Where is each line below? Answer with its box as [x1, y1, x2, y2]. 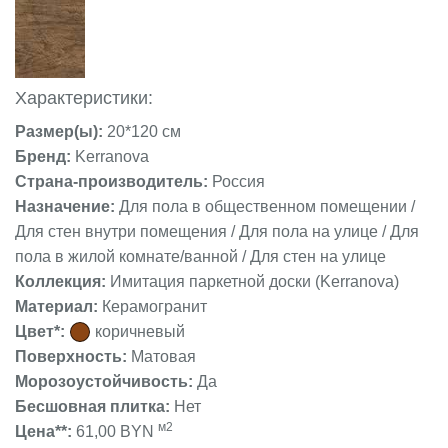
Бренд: [15, 148, 75, 165]
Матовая [131, 348, 196, 365]
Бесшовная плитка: [15, 398, 174, 415]
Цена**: [15, 423, 76, 440]
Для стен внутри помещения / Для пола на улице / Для [15, 223, 419, 240]
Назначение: [15, 198, 119, 215]
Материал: [15, 298, 102, 315]
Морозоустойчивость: [15, 373, 197, 390]
